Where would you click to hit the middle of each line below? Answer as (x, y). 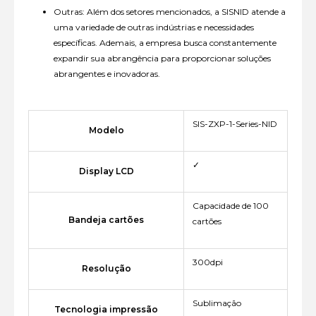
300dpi (208, 262)
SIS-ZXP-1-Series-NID (235, 124)
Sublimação (217, 303)
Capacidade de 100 (231, 206)
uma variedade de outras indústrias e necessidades (154, 28)
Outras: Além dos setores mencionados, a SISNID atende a (170, 12)
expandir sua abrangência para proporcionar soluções (162, 59)
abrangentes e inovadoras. (107, 74)
